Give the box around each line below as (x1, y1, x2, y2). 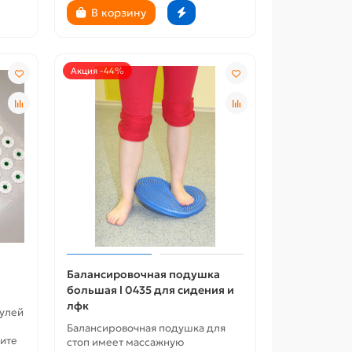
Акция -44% (71, 65, 125, 77)
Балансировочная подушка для (67, 321, 226, 335)
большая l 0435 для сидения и (67, 283, 235, 298)
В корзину (91, 5, 147, 20)
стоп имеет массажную (67, 335, 185, 350)
